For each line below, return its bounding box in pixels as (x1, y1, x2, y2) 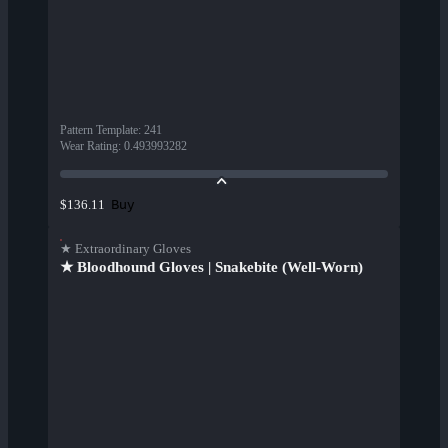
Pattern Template (60, 123, 138, 138)
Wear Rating (60, 139, 118, 154)
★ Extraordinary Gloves (60, 241, 191, 257)
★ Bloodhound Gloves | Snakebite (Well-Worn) (60, 259, 363, 276)
